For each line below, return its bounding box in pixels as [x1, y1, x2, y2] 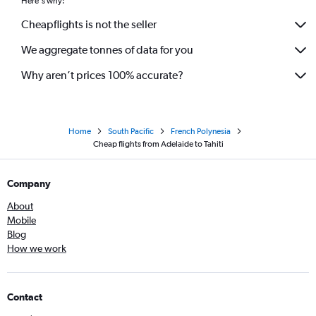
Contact [7, 291, 42, 303]
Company [7, 177, 51, 189]
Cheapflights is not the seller [21, 18, 157, 32]
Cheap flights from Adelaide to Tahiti [92, 138, 224, 149]
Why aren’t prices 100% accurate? [21, 68, 183, 83]
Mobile [7, 214, 36, 226]
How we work [7, 242, 66, 254]
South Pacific [108, 126, 154, 136]
